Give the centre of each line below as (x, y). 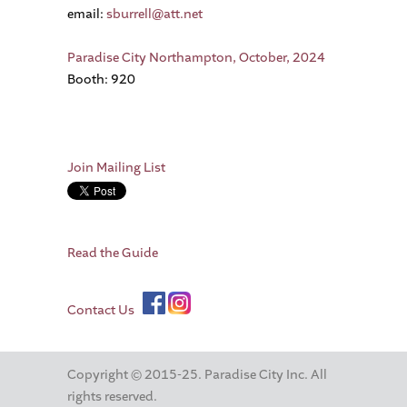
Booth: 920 (101, 79)
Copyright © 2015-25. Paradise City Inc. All (197, 375)
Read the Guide (113, 253)
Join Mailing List (116, 167)
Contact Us (101, 311)
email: (87, 14)
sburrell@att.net (154, 14)
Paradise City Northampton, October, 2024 (196, 57)
